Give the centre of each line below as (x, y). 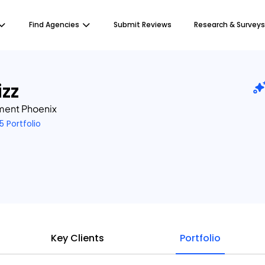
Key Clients (77, 238)
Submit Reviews (143, 25)
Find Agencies (54, 25)
